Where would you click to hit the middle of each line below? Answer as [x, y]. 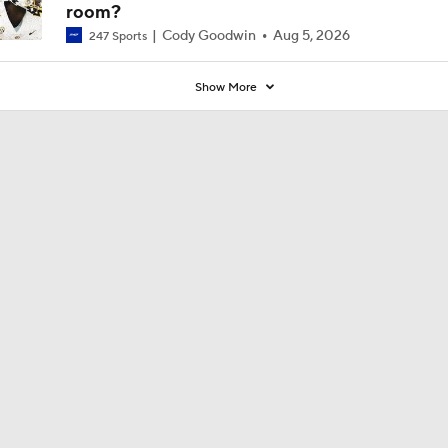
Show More [227, 87]
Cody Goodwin [208, 35]
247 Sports [117, 36]
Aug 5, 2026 [311, 35]
